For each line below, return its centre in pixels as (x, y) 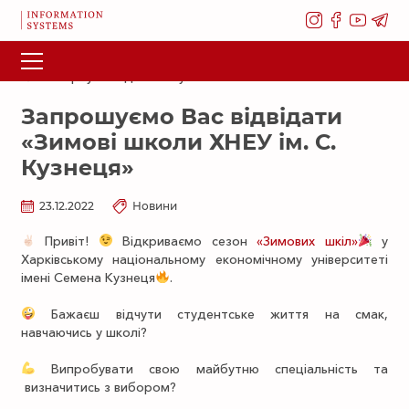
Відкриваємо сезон (185, 241)
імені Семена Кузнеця (88, 278)
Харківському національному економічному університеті (204, 259)
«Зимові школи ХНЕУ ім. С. (178, 142)
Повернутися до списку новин (133, 77)
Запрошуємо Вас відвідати (182, 116)
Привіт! (67, 241)
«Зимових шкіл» (307, 241)
